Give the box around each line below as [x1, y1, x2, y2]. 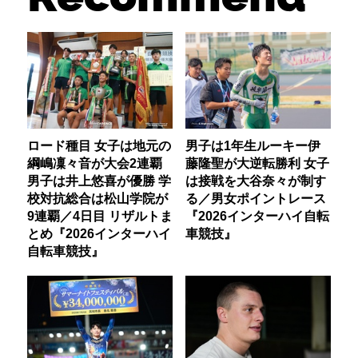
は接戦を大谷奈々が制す [185, 173, 326, 188]
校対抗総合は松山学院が [27, 190, 169, 205]
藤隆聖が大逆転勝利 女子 [185, 155, 329, 170]
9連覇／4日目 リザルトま [27, 208, 173, 223]
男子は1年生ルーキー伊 [185, 137, 320, 153]
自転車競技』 [27, 243, 105, 258]
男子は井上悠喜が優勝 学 [27, 173, 172, 188]
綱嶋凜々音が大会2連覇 [27, 155, 163, 170]
